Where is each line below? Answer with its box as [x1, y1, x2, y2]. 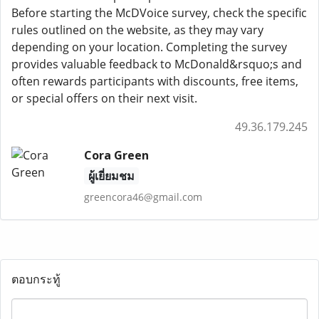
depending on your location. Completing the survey [11, 39, 287, 55]
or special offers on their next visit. [11, 90, 197, 106]
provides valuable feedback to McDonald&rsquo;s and [11, 56, 302, 72]
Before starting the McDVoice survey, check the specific [11, 5, 307, 21]
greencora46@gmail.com [83, 190, 202, 204]
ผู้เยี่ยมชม [88, 168, 135, 184]
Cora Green [83, 147, 149, 163]
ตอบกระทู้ [11, 271, 61, 287]
